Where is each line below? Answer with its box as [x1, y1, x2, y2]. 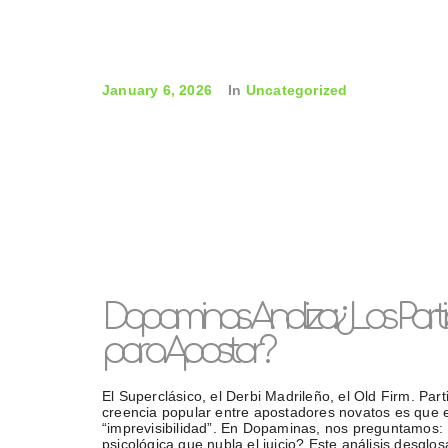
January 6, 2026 [102, 82, 212, 98]
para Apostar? [102, 331, 272, 371]
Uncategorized [245, 82, 348, 98]
